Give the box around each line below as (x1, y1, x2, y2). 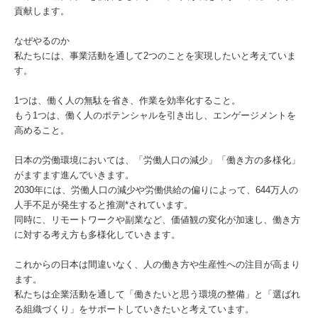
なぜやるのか (14, 35, 70, 46)
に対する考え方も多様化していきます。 (14, 229, 180, 240)
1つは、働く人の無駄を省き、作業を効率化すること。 (14, 95, 241, 106)
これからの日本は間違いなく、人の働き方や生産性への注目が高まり (14, 259, 300, 270)
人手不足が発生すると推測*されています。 (14, 199, 193, 210)
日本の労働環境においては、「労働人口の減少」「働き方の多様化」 (14, 155, 300, 165)
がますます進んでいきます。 (14, 170, 134, 180)
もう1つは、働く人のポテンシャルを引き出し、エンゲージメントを (14, 110, 296, 121)
